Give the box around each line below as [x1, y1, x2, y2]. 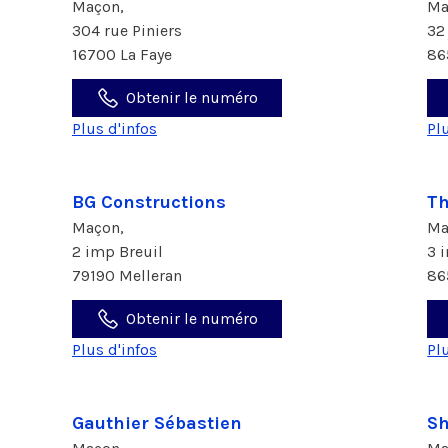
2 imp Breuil [72, 242, 167, 261]
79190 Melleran [72, 266, 182, 285]
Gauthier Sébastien [72, 412, 242, 434]
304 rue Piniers [72, 21, 186, 40]
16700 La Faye [72, 45, 172, 64]
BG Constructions [72, 191, 226, 213]
